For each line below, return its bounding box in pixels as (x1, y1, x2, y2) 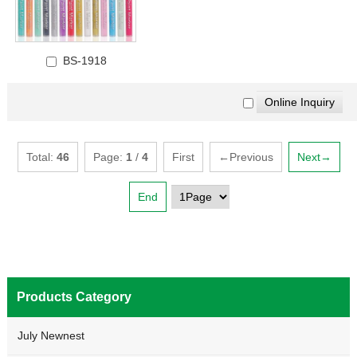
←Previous (218, 151, 273, 163)
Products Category (16, 290, 131, 304)
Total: (25, 151, 57, 163)
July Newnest (17, 329, 84, 342)
